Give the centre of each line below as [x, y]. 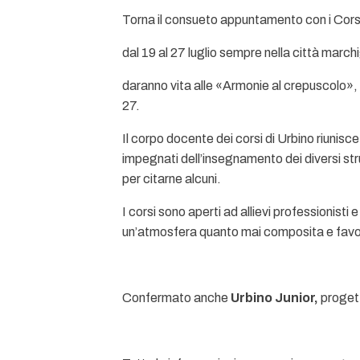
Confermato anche [176, 298]
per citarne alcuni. [172, 179]
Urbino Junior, [276, 298]
